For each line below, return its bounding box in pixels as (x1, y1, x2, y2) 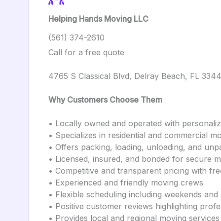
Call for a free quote (48, 47, 124, 57)
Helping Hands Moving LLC (48, 14, 148, 24)
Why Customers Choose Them (48, 95, 162, 105)
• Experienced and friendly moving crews (48, 178, 203, 187)
